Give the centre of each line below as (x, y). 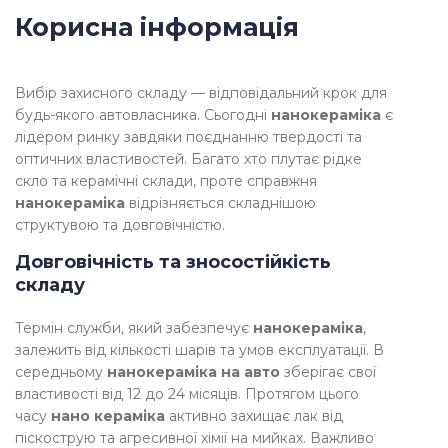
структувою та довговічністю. (120, 225)
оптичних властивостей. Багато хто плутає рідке (188, 159)
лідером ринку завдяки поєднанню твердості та (188, 137)
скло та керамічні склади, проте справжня (166, 181)
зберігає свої (328, 372)
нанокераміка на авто (193, 372)
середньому (61, 372)
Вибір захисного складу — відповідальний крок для (201, 93)
